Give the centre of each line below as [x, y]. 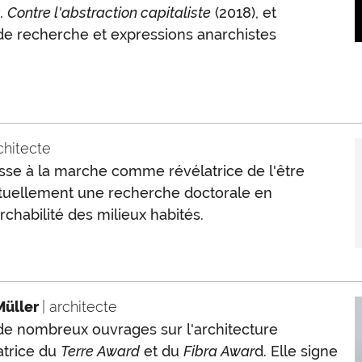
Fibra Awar [219, 351]
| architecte [79, 307]
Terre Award [100, 351]
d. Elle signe [296, 351]
